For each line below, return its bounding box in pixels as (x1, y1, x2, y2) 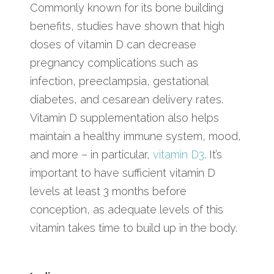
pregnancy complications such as (30, 56, 198, 69)
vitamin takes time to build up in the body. (30, 221, 237, 234)
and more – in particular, (30, 147, 153, 161)
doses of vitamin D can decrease (30, 37, 196, 51)
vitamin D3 (153, 147, 204, 161)
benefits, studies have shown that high (30, 19, 224, 32)
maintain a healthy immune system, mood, (30, 129, 241, 143)
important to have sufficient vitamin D (30, 166, 215, 179)
